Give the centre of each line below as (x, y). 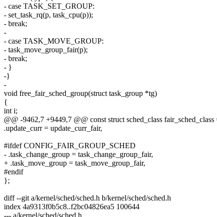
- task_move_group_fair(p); (46, 50)
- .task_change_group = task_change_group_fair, (78, 155)
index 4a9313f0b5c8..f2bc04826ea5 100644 (72, 207)
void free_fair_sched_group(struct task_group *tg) (80, 93)
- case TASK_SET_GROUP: (49, 6)
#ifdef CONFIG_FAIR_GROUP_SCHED (70, 146)
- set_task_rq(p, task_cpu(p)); (48, 15)
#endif (14, 172)
